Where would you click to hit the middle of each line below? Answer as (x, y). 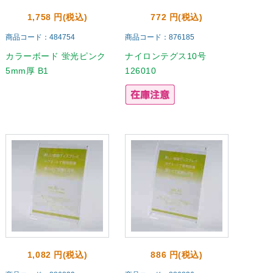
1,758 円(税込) (57, 17)
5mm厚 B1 (27, 71)
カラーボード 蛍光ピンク (56, 56)
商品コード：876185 (160, 37)
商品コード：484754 (40, 37)
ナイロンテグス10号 (166, 56)
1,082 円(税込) (57, 255)
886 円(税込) (177, 255)
